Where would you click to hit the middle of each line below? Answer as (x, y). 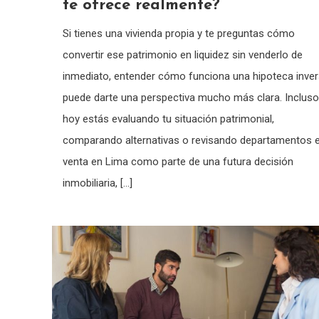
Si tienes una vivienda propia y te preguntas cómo (178, 33)
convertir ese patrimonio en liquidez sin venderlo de (182, 54)
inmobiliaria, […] (97, 183)
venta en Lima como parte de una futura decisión (178, 161)
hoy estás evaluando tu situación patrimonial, (168, 119)
